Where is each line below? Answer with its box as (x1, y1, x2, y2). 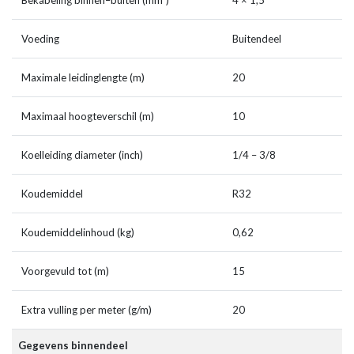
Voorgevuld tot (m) (21, 265, 109, 278)
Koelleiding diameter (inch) (21, 149, 143, 162)
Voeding (21, 32, 59, 46)
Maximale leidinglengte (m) (21, 71, 145, 85)
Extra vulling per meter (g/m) (21, 303, 152, 317)
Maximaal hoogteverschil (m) (21, 110, 154, 123)
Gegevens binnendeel (18, 339, 128, 352)
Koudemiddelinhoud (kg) (21, 226, 134, 239)
